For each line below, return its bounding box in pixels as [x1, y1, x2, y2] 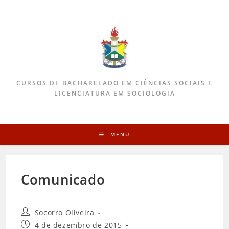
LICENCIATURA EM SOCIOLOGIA [54, 89, 175, 98]
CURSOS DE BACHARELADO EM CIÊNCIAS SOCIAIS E [16, 79, 213, 87]
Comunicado [21, 170, 105, 189]
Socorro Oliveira [34, 208, 95, 217]
